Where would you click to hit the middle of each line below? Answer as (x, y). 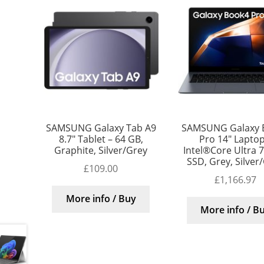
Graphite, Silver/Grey (101, 151)
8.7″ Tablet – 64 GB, (101, 139)
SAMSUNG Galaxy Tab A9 (101, 128)
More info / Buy (101, 199)
